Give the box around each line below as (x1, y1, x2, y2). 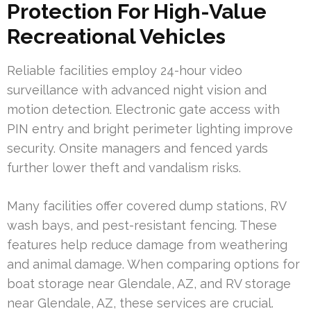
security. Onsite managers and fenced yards (7, 140, 268, 155)
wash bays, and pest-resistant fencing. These (7, 217, 277, 233)
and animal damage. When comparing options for (7, 256, 300, 271)
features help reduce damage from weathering (7, 237, 287, 252)
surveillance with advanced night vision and (7, 82, 267, 97)
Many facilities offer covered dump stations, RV (7, 198, 286, 213)
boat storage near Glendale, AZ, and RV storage (7, 276, 291, 291)
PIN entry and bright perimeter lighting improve (7, 121, 293, 136)
